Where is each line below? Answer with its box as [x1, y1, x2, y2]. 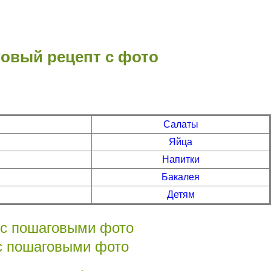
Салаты [163, 119, 198, 129]
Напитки [162, 154, 200, 165]
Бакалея [162, 171, 200, 182]
